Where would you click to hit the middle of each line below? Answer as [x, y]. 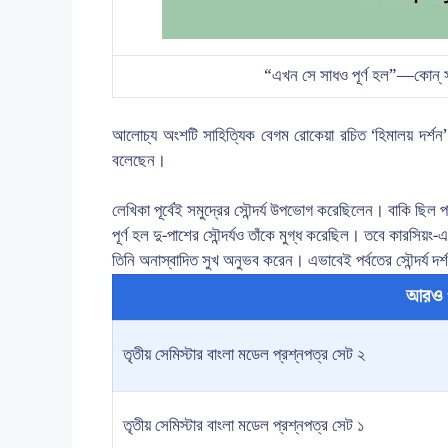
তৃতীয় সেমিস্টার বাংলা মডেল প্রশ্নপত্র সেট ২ [244, 355]
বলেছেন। [139, 160]
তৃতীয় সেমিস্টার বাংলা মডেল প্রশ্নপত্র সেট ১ [243, 426]
